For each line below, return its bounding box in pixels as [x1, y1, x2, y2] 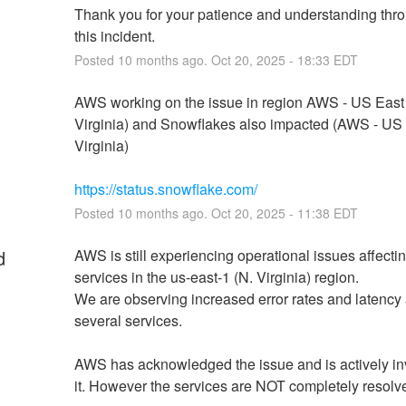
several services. [73, 309, 182, 331]
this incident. [73, 24, 155, 46]
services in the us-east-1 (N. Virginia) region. [73, 266, 359, 287]
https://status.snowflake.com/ [73, 178, 257, 199]
